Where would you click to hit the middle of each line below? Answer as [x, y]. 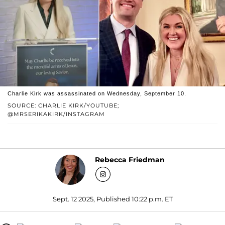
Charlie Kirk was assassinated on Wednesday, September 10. [97, 93]
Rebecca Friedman [130, 160]
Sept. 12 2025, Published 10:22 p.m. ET [113, 199]
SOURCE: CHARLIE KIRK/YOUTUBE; [63, 105]
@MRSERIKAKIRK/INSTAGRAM [56, 114]
